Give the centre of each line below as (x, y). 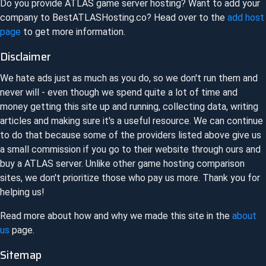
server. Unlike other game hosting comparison (149, 163)
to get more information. (73, 32)
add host (246, 18)
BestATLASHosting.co (99, 18)
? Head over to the (187, 18)
